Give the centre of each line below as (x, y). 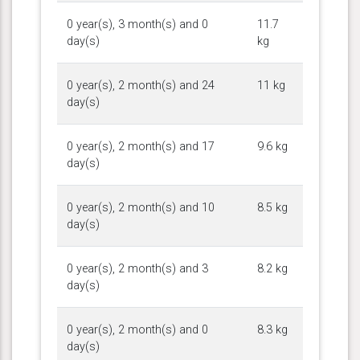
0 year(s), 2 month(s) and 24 (141, 85)
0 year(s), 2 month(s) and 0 (137, 329)
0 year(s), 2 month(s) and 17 (141, 146)
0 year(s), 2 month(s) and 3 (137, 268)
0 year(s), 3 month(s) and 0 (137, 24)
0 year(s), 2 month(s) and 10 (141, 207)
